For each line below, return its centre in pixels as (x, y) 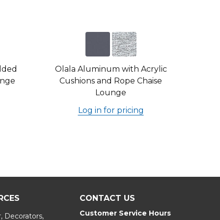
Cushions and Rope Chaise (111, 81)
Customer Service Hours (125, 213)
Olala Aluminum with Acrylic (111, 69)
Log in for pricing (111, 110)
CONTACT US (107, 198)
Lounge (111, 93)
